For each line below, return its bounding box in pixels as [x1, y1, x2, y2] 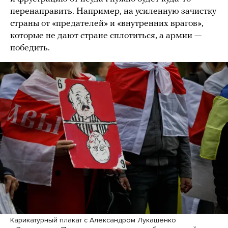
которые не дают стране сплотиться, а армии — [10, 31, 202, 41]
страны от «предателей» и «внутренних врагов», [10, 18, 204, 28]
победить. [10, 43, 52, 53]
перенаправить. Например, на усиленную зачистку [10, 6, 216, 16]
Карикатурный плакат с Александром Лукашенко [10, 216, 176, 225]
